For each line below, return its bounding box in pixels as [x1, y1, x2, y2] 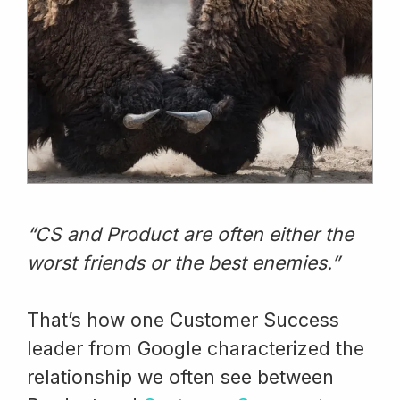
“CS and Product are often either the [27, 221, 354, 246]
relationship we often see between [27, 364, 334, 388]
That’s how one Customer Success [27, 307, 339, 331]
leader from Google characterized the [27, 336, 364, 360]
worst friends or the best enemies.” [27, 250, 339, 274]
